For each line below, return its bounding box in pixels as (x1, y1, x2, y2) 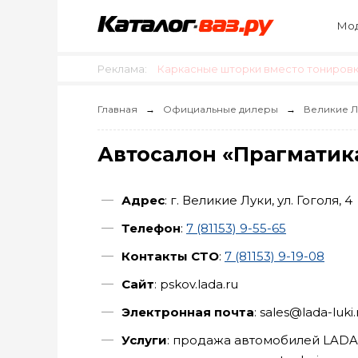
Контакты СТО (121, 249, 219, 264)
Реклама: (97, 62, 149, 75)
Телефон (121, 221, 181, 236)
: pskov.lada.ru (154, 276, 238, 292)
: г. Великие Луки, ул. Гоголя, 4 (165, 193, 352, 208)
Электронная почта (121, 304, 254, 320)
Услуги (121, 332, 167, 348)
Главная (97, 103, 137, 115)
